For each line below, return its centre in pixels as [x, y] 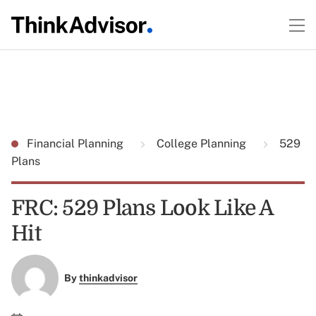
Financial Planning [77, 144]
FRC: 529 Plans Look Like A [142, 208]
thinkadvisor [108, 278]
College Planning [201, 144]
